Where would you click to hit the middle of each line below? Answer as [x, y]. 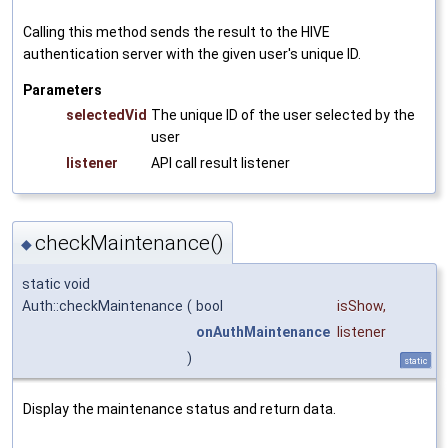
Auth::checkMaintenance [102, 306]
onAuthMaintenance [263, 332]
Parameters [62, 89]
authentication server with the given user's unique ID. [192, 53]
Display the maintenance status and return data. [179, 409]
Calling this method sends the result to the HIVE [176, 31]
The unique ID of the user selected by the [283, 114]
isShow [360, 306]
